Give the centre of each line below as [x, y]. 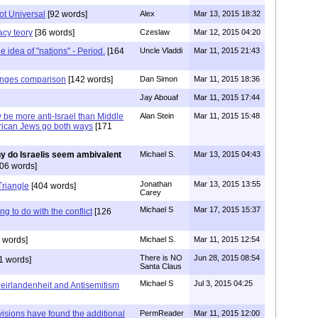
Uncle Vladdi [161, 50]
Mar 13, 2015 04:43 [227, 154]
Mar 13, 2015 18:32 [227, 13]
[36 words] [54, 33]
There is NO [161, 258]
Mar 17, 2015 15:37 [227, 209]
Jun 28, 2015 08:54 [227, 258]
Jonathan [156, 184]
